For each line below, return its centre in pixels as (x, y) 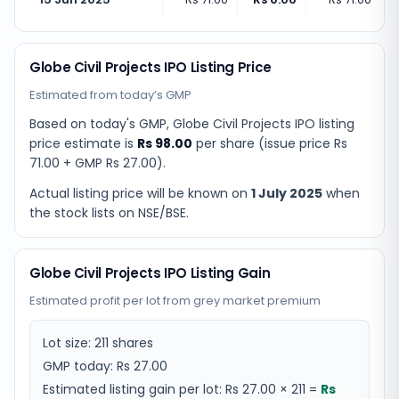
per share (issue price (263, 143)
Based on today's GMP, (101, 124)
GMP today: (80, 366)
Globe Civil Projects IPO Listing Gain (150, 273)
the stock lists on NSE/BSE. (109, 213)
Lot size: (69, 343)
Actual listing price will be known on (138, 193)
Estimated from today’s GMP (110, 95)
